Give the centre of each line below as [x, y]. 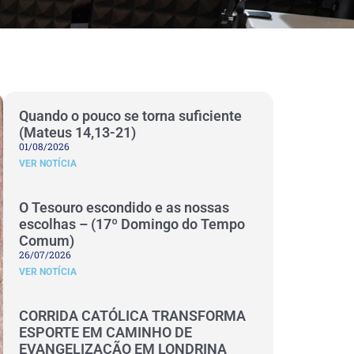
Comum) [47, 241]
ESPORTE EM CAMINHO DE [105, 332]
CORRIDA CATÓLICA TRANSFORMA [132, 316]
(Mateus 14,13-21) [77, 132]
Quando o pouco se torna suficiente [130, 116]
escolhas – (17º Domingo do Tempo [132, 224]
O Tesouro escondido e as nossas [124, 207]
